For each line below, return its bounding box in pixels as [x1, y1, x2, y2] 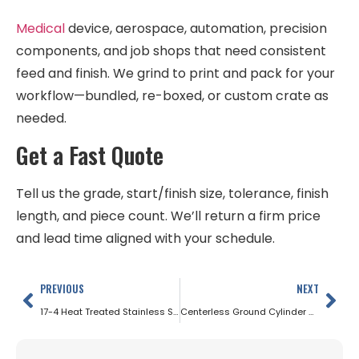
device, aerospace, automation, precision [65, 19, 327, 38]
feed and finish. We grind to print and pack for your [16, 64, 335, 83]
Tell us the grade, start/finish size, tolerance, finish [16, 184, 329, 204]
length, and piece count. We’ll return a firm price [16, 207, 321, 226]
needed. [16, 109, 67, 127]
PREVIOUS [40, 280, 84, 296]
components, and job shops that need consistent [16, 42, 326, 60]
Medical [16, 19, 65, 38]
